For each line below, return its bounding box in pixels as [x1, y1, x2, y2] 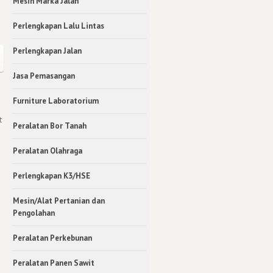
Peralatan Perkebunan [13, 232, 92, 243]
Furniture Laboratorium [13, 95, 99, 106]
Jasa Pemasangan [13, 70, 75, 81]
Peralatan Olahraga [13, 145, 82, 156]
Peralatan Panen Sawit [13, 257, 94, 268]
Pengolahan [13, 207, 55, 218]
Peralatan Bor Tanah [13, 120, 87, 131]
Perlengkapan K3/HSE [13, 170, 90, 181]
